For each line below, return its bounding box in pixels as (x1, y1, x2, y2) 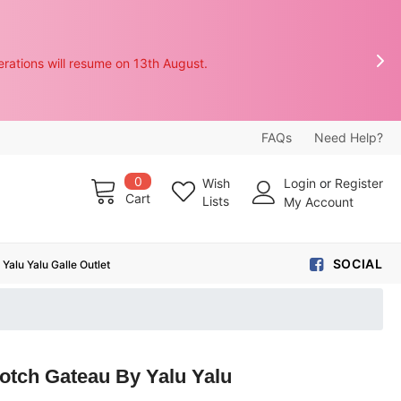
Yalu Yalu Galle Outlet (2, 258, 110, 271)
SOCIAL (332, 256, 383, 271)
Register (334, 175, 383, 191)
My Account (283, 193, 354, 209)
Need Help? (313, 130, 383, 145)
